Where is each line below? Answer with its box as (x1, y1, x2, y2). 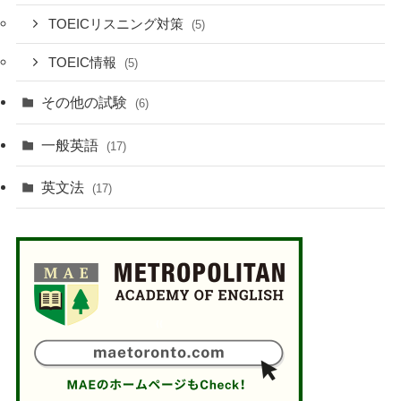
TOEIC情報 (48, 55, 121, 70)
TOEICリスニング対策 (48, 16, 188, 31)
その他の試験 (41, 94, 132, 111)
